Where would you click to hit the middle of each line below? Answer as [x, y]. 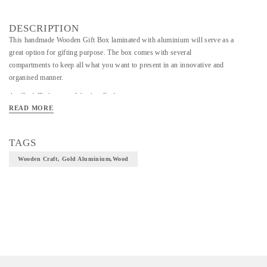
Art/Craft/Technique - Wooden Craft [63, 96]
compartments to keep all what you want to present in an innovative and [117, 65]
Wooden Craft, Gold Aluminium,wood [73, 159]
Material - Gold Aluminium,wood [60, 114]
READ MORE [31, 108]
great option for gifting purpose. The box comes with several [100, 52]
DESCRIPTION [44, 28]
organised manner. [36, 77]
